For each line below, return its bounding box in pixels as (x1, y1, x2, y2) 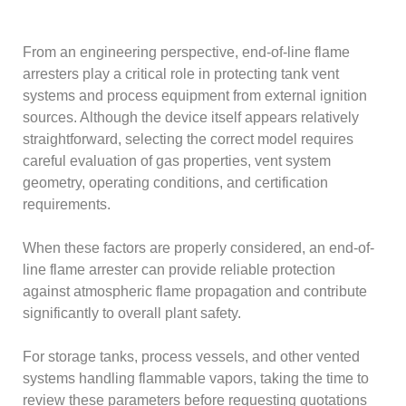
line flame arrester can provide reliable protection (23, 261, 336, 277)
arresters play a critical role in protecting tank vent (23, 65, 340, 82)
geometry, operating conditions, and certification (23, 174, 329, 190)
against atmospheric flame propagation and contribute (23, 283, 368, 299)
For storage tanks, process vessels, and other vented (23, 348, 361, 364)
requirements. (23, 196, 111, 212)
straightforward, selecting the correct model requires (23, 130, 354, 147)
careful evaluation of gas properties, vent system (23, 152, 332, 169)
